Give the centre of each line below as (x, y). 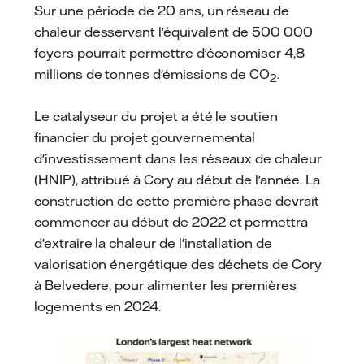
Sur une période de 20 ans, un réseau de (162, 11)
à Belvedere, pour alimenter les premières (165, 285)
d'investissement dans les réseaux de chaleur (178, 158)
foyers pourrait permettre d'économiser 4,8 (169, 53)
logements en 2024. (98, 306)
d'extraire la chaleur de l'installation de (153, 243)
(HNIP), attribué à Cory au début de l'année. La (177, 179)
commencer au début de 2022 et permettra (171, 221)
